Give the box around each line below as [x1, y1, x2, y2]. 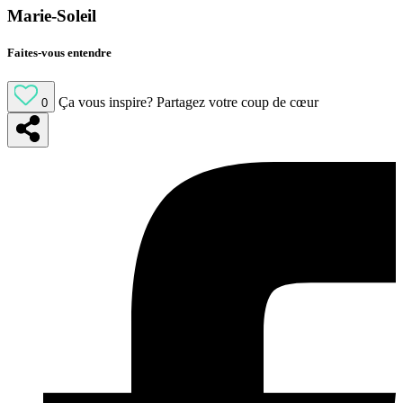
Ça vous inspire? [58, 94, 153, 110]
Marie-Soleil [7, 6, 96, 26]
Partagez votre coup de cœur [157, 94, 318, 110]
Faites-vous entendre [7, 46, 112, 60]
